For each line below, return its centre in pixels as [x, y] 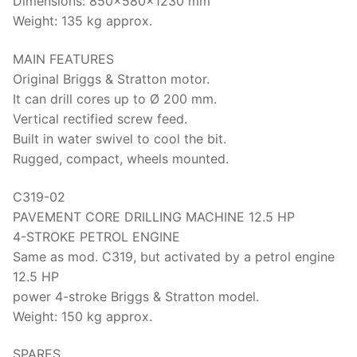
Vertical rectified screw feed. [100, 119]
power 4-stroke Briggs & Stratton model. [136, 296]
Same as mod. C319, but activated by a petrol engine [174, 256]
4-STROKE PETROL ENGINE [96, 236]
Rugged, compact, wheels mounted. [121, 159]
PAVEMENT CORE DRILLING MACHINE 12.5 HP [154, 216]
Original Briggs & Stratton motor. [111, 79]
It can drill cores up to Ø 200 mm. [115, 99]
